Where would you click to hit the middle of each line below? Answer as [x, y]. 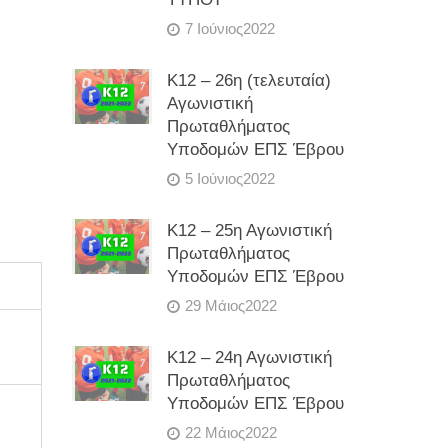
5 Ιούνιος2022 [230, 178]
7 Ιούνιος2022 [230, 28]
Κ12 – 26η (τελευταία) [249, 80]
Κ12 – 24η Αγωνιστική [250, 357]
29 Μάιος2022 [231, 305]
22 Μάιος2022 [231, 432]
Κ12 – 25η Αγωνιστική [250, 230]
